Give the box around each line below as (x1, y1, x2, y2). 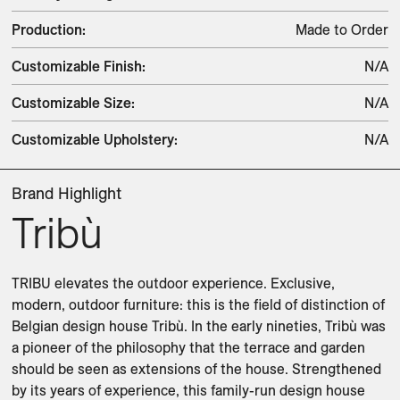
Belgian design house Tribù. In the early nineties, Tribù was (12, 317, 386, 335)
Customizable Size (12, 94, 131, 112)
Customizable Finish (12, 57, 142, 75)
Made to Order (296, 21, 388, 38)
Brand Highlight (12, 183, 121, 204)
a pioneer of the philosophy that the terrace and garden (12, 338, 365, 356)
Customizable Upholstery (12, 130, 174, 148)
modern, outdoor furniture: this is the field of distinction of (12, 296, 385, 313)
